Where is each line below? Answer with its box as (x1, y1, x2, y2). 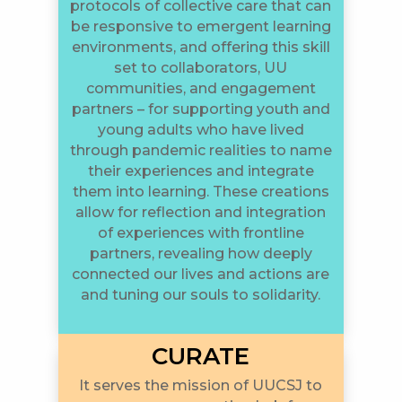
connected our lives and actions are (72, 265, 330, 283)
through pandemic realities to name (69, 141, 332, 159)
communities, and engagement (85, 79, 316, 97)
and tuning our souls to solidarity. (81, 285, 321, 303)
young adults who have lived (97, 120, 304, 138)
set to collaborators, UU (114, 58, 288, 76)
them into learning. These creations (72, 182, 329, 200)
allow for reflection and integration (75, 203, 327, 221)
